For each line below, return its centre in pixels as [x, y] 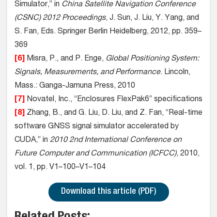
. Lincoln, [175, 73]
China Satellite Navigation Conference [129, 5]
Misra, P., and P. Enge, [65, 59]
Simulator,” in [38, 5]
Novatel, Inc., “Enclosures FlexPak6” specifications [114, 100]
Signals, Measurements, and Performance [87, 73]
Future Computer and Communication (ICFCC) [95, 154]
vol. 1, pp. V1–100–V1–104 [60, 168]
